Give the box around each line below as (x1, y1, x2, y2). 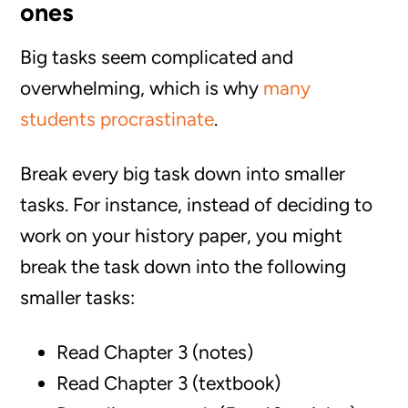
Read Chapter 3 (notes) (56, 341, 254, 363)
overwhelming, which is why (20, 76, 264, 99)
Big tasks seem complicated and (20, 46, 294, 68)
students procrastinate (20, 107, 215, 130)
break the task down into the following (20, 255, 347, 278)
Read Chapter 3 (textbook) (56, 372, 281, 394)
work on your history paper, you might (20, 224, 343, 247)
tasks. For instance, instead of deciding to (20, 193, 373, 216)
